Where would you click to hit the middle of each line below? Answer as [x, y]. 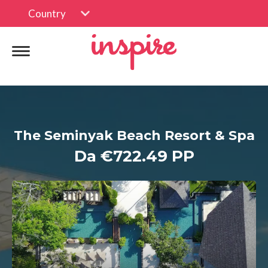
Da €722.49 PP [134, 156]
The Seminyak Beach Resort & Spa [134, 135]
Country [47, 13]
